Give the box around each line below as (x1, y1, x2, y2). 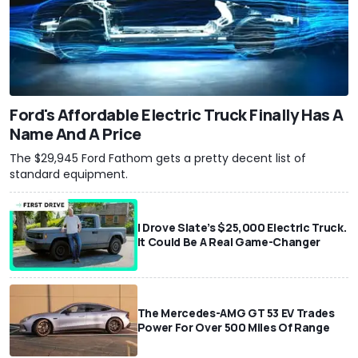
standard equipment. (10, 166, 128, 183)
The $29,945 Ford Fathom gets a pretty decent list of (10, 150, 306, 167)
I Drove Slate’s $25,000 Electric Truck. (137, 220, 347, 236)
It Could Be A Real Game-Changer (137, 234, 320, 250)
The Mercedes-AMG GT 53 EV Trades (137, 305, 335, 321)
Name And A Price (10, 123, 141, 145)
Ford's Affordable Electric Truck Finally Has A (10, 104, 344, 126)
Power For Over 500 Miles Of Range (137, 320, 330, 336)
